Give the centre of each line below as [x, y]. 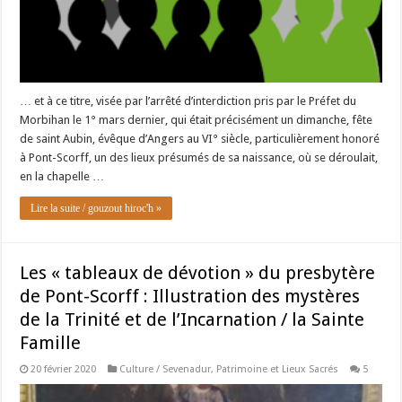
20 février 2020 [64, 370]
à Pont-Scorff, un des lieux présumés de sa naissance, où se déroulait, [199, 158]
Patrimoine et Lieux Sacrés [278, 370]
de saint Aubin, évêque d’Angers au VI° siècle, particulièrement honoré [200, 139]
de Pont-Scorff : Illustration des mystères [190, 297]
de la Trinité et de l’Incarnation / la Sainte [192, 320]
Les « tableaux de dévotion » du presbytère [198, 273]
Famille [51, 343]
